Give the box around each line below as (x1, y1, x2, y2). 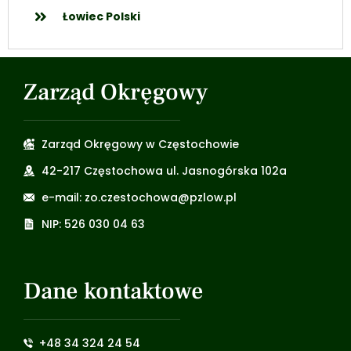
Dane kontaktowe (24, 275, 204, 306)
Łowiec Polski (62, 8, 140, 24)
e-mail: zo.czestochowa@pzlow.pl (41, 189, 237, 205)
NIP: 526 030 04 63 (41, 215, 145, 232)
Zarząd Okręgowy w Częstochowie (41, 136, 239, 152)
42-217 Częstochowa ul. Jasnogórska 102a (41, 162, 287, 179)
